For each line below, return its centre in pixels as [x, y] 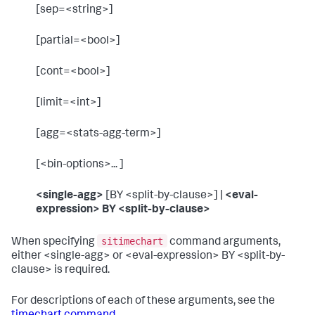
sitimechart [132, 241]
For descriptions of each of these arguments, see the [143, 301]
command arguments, [224, 242]
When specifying [54, 242]
